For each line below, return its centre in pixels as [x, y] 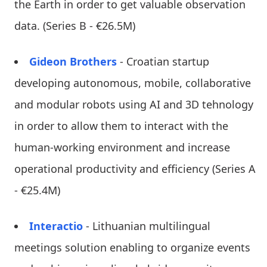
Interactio [58, 226]
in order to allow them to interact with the [121, 125]
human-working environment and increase [122, 147]
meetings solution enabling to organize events [132, 247]
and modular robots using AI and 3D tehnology [134, 104]
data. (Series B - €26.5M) [75, 25]
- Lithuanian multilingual [148, 226]
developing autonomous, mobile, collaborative [133, 83]
